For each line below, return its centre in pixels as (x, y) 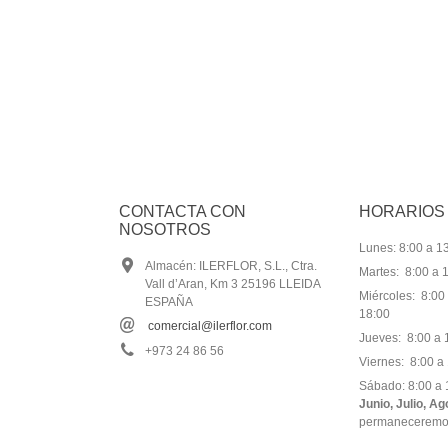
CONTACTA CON (182, 212)
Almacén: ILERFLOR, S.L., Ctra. (231, 266)
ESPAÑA (169, 302)
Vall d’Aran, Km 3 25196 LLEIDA (232, 284)
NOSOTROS (165, 230)
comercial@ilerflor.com (210, 326)
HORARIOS (402, 212)
